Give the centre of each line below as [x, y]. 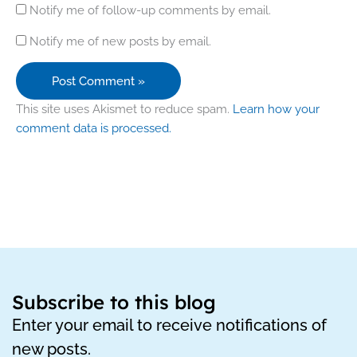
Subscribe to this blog [114, 302]
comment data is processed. [94, 128]
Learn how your [276, 109]
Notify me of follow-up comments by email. [150, 10]
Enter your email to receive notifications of [169, 325]
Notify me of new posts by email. [120, 41]
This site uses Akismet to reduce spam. [124, 109]
